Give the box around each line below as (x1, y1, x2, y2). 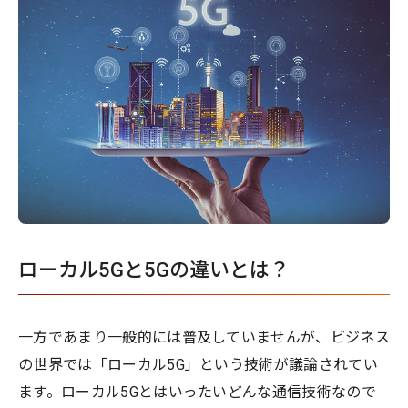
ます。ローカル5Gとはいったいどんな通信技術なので (18, 382, 377, 401)
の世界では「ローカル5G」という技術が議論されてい (18, 355, 379, 373)
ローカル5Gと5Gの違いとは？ (18, 258, 290, 281)
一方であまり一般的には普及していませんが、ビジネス (18, 328, 391, 346)
